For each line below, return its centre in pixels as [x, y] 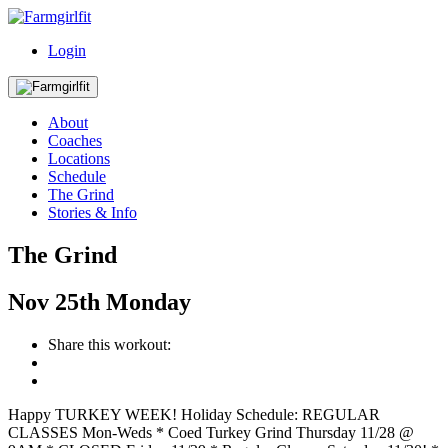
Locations [79, 158]
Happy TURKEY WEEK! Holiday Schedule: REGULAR [194, 414]
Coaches [75, 140]
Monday [148, 301]
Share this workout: [109, 344]
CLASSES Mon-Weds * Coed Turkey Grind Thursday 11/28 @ [211, 432]
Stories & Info [92, 212]
